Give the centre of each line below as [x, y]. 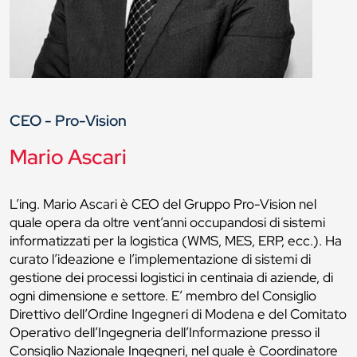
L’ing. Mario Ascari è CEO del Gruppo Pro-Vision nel [163, 204]
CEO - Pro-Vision [68, 121]
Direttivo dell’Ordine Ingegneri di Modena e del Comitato [178, 314]
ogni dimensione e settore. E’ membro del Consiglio [163, 296]
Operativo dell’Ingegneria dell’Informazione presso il [165, 333]
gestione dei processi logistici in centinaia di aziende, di [171, 278]
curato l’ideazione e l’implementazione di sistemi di [160, 259]
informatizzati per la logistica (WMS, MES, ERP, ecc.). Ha [176, 241]
